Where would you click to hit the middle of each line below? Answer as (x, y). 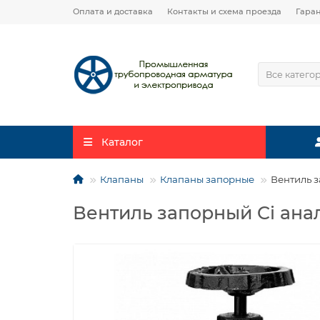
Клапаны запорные (207, 179)
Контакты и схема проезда (224, 11)
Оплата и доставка (113, 11)
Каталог (122, 142)
